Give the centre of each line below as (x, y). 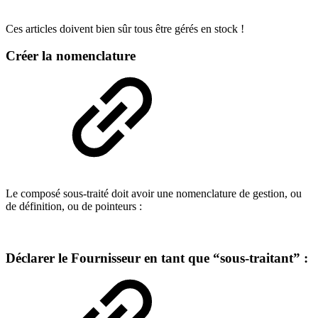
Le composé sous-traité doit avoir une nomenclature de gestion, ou (154, 193)
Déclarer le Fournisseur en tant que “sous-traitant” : (157, 258)
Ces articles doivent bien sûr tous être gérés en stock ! (125, 28)
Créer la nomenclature (71, 56)
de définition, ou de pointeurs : (74, 206)
